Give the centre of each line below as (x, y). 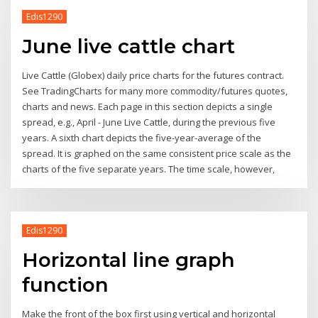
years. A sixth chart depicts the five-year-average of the (142, 137)
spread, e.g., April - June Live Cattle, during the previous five (149, 122)
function (66, 285)
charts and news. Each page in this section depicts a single (148, 106)
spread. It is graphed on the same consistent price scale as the (157, 153)
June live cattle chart (129, 46)
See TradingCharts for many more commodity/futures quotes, (155, 91)
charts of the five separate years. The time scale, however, (149, 169)
